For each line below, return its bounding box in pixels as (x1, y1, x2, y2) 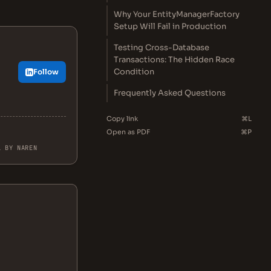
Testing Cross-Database (114, 42, 209, 53)
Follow (33, 67, 59, 76)
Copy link (106, 114, 138, 123)
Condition (114, 67, 154, 77)
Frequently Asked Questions (114, 88, 226, 98)
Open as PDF (106, 128, 150, 136)
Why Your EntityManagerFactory (114, 9, 240, 19)
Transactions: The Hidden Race (114, 54, 235, 65)
